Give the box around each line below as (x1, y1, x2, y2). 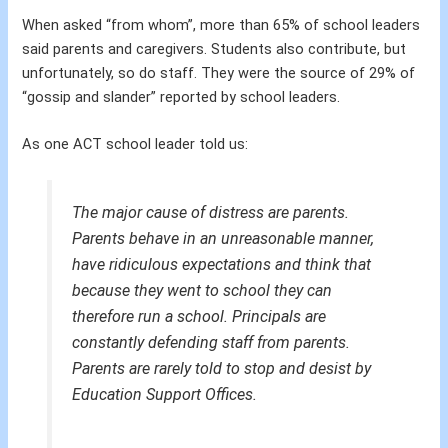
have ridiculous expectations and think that (71, 255, 371, 275)
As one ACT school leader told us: (22, 135, 249, 154)
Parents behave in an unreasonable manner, (71, 229, 374, 249)
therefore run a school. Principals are (71, 307, 326, 327)
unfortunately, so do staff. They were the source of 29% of (22, 63, 416, 82)
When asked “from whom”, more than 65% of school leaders (22, 15, 421, 34)
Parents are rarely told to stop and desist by (71, 359, 371, 379)
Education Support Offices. (71, 385, 257, 405)
